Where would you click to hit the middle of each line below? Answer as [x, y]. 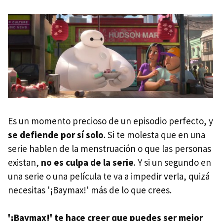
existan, [24, 162]
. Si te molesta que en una [154, 134]
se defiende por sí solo [56, 134]
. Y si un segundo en [172, 162]
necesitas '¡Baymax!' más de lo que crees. [90, 190]
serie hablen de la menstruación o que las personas [110, 148]
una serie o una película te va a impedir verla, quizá [109, 176]
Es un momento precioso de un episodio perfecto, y [110, 121]
